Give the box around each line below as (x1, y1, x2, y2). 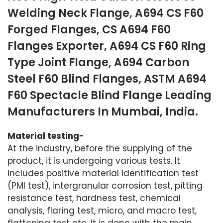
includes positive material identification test (7, 167, 199, 179)
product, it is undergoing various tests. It (7, 155, 180, 167)
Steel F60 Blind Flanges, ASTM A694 (7, 71, 207, 87)
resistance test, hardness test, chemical (7, 192, 181, 204)
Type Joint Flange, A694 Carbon (7, 55, 189, 70)
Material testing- (7, 130, 84, 142)
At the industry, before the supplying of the (7, 142, 192, 154)
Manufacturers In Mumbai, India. (7, 104, 198, 119)
